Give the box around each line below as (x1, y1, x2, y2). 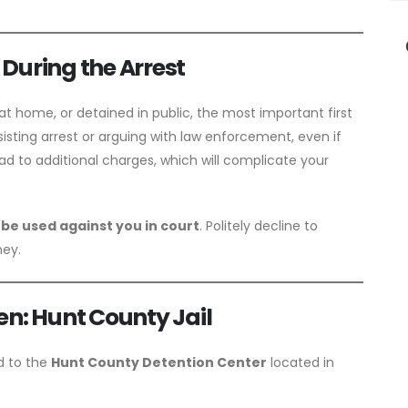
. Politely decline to (199, 216, 318, 235)
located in (267, 352, 334, 372)
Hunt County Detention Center (51, 352, 267, 372)
